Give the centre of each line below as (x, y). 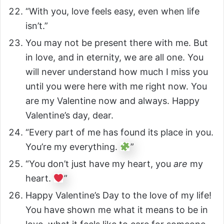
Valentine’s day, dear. (69, 115)
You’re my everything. (73, 147)
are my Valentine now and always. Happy (112, 101)
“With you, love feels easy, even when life (112, 11)
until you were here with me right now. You (116, 86)
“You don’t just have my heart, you (99, 164)
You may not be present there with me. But (117, 43)
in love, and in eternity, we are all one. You (114, 57)
